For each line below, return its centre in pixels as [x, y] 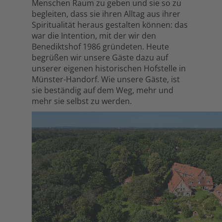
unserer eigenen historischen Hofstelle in [109, 68]
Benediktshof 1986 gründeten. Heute [100, 46]
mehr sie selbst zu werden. [82, 101]
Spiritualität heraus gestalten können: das [110, 25]
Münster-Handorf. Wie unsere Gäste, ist [106, 79]
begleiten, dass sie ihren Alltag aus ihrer [106, 14]
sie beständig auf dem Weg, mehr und [103, 90]
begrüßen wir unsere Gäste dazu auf [100, 57]
